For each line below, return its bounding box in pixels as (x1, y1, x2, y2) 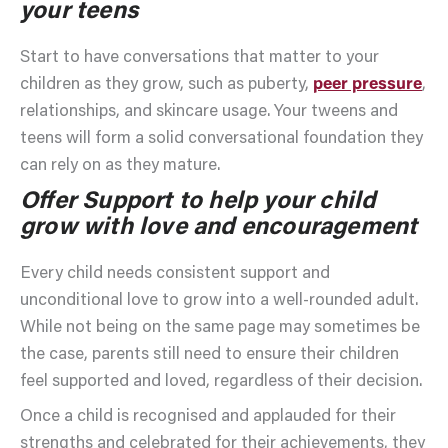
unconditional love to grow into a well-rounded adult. (20, 292, 418, 310)
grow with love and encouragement (20, 215, 418, 240)
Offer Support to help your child (20, 189, 376, 214)
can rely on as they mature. (20, 158, 220, 176)
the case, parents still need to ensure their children (20, 346, 399, 364)
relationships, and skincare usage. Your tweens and (20, 104, 398, 122)
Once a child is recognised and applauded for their (20, 409, 396, 427)
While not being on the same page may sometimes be (20, 319, 420, 337)
